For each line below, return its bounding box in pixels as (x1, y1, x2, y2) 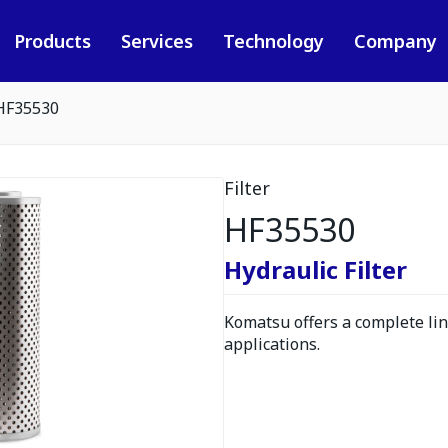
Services (120, 29, 193, 53)
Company (353, 29, 437, 53)
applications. (224, 333, 320, 355)
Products (13, 29, 91, 53)
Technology (222, 29, 324, 53)
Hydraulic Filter (224, 253, 407, 286)
